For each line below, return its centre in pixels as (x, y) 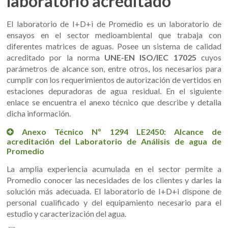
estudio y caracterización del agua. (67, 214)
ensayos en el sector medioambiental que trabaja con (114, 35)
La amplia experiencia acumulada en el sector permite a (114, 169)
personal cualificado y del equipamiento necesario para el (114, 203)
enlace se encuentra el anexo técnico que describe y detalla (114, 102)
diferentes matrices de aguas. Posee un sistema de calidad (114, 46)
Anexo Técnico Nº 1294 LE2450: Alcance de (122, 132)
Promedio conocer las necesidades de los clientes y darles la (114, 180)
